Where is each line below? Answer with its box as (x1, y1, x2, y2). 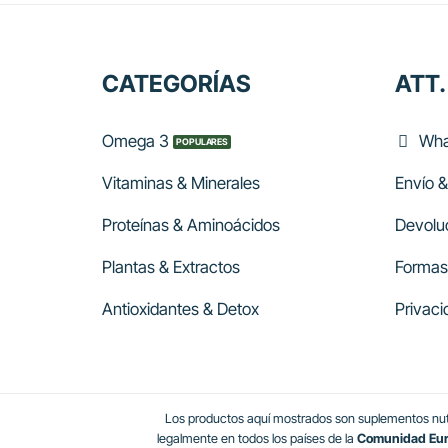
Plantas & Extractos (102, 257, 240, 278)
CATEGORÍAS (102, 68, 251, 98)
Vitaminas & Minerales (102, 173, 260, 194)
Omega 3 (102, 131, 169, 152)
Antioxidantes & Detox (102, 299, 259, 320)
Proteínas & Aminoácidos (102, 215, 280, 236)
